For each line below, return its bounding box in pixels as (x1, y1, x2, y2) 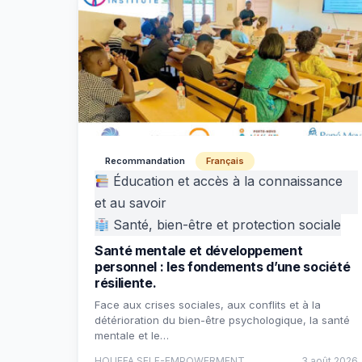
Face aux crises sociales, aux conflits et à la (95, 298, 321, 311)
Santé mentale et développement (95, 242, 303, 259)
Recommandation (105, 155, 185, 166)
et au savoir (95, 195, 166, 211)
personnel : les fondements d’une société (95, 259, 351, 275)
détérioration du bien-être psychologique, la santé (95, 314, 350, 326)
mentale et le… (95, 329, 169, 342)
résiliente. (95, 275, 157, 291)
